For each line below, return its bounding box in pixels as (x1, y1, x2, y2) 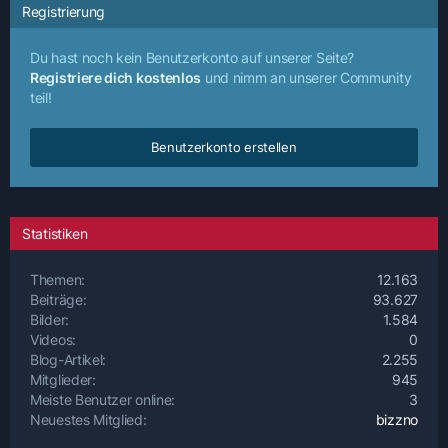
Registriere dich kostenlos (30, 69, 202, 86)
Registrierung (22, 3, 106, 20)
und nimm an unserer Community (201, 69, 412, 86)
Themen (30, 271, 82, 288)
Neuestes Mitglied (30, 411, 143, 428)
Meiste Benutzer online (30, 391, 172, 408)
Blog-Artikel (30, 351, 103, 368)
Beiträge (30, 291, 83, 308)
